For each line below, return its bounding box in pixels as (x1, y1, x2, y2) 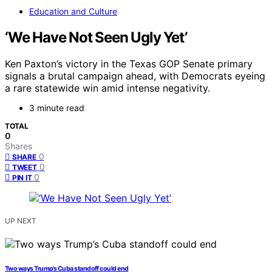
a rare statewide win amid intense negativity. (5, 82, 210, 95)
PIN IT (12, 173, 32, 183)
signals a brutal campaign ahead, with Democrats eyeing (5, 70, 265, 83)
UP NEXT (5, 216, 36, 226)
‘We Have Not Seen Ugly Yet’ (5, 28, 187, 46)
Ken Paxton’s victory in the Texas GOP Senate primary (5, 58, 253, 70)
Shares (5, 141, 32, 152)
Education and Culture (29, 5, 117, 16)
